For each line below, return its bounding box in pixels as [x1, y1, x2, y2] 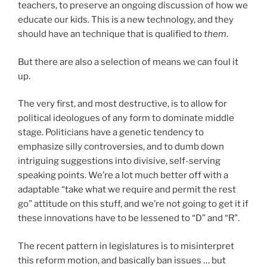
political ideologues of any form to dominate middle [18, 113, 234, 124]
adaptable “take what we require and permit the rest [18, 184, 236, 195]
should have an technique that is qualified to [18, 29, 204, 40]
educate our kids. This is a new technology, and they [18, 14, 234, 26]
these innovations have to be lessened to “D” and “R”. [18, 213, 240, 224]
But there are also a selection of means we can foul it [18, 56, 238, 67]
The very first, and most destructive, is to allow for [18, 98, 227, 110]
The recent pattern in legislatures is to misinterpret [18, 240, 234, 252]
